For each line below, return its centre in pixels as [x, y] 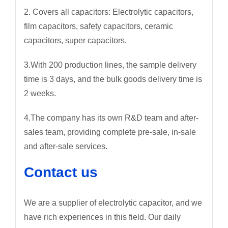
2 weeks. [40, 93]
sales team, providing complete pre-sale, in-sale [110, 132]
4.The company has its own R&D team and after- [111, 118]
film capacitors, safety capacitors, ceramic [98, 26]
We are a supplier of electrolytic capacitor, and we [113, 203]
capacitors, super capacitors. [75, 40]
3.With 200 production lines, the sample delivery [110, 65]
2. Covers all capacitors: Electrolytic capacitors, [108, 12]
